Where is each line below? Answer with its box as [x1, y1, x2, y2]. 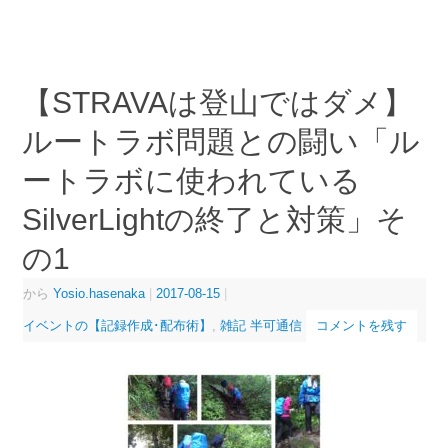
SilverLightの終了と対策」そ [21, 202, 407, 236]
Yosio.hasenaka [52, 285, 145, 301]
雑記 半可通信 [219, 317, 302, 333]
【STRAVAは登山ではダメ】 [21, 85, 413, 119]
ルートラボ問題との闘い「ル [21, 124, 420, 158]
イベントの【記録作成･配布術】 [22, 317, 212, 333]
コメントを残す [315, 317, 407, 333]
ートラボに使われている [21, 163, 361, 197]
